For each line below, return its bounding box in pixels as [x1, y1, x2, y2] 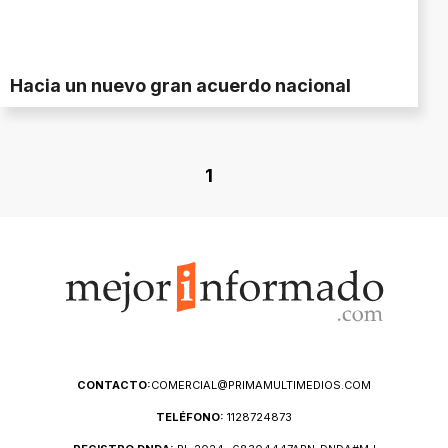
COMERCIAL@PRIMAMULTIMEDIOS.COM [151, 378, 371, 393]
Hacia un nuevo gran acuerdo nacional [10, 75, 351, 97]
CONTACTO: [77, 378, 151, 393]
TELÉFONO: [156, 410, 227, 425]
